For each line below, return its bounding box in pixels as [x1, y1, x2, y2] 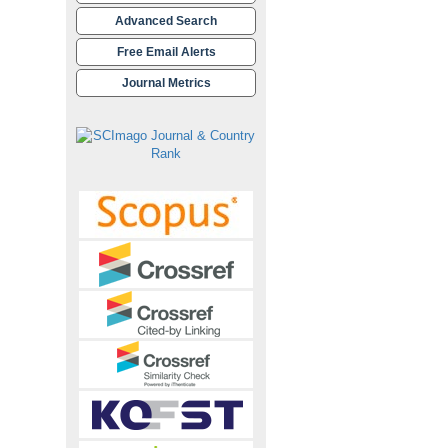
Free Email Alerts [116, 44, 216, 58]
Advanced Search [115, 13, 217, 27]
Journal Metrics [121, 75, 211, 89]
